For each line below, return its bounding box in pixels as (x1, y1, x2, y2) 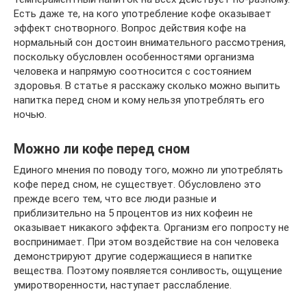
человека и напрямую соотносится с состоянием (14, 65, 251, 77)
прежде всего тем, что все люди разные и (14, 193, 217, 205)
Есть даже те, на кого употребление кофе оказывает (14, 8, 271, 20)
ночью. (14, 108, 47, 121)
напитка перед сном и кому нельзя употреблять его (14, 94, 265, 106)
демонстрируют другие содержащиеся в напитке (14, 250, 252, 262)
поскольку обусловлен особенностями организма (14, 51, 254, 63)
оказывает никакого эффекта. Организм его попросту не (14, 221, 289, 234)
